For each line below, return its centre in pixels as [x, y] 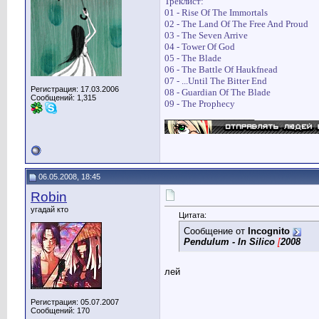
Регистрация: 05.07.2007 [75, 302]
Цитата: [193, 215]
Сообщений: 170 [60, 310]
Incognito [269, 231]
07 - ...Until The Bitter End [216, 81]
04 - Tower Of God [200, 47]
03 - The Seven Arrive [206, 36]
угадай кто [49, 209]
